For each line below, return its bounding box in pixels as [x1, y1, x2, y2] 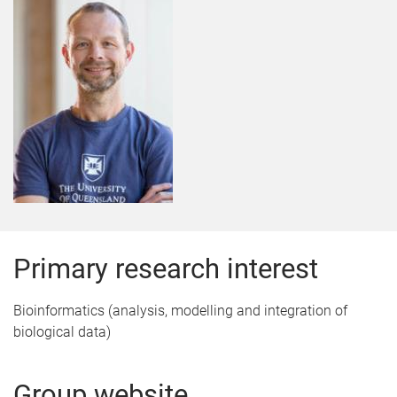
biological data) [13, 323, 111, 340]
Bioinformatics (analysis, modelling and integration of [13, 302, 347, 319]
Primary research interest [13, 253, 318, 285]
